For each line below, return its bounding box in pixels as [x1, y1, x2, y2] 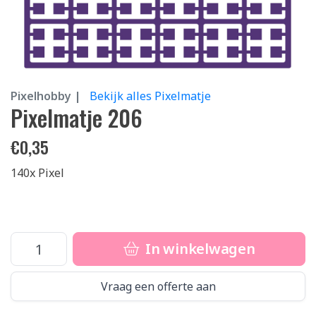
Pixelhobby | [11, 88, 81, 104]
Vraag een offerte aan [100, 279, 216, 294]
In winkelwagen [142, 239, 255, 258]
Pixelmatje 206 [11, 101, 142, 134]
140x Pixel [11, 165, 64, 181]
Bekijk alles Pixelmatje [90, 88, 211, 104]
